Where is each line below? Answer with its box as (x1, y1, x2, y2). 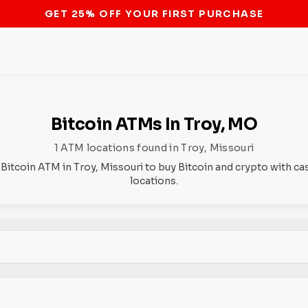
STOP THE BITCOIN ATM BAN (68, 7, 240, 20)
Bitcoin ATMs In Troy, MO (50, 114, 258, 135)
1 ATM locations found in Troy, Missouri (54, 142, 254, 154)
